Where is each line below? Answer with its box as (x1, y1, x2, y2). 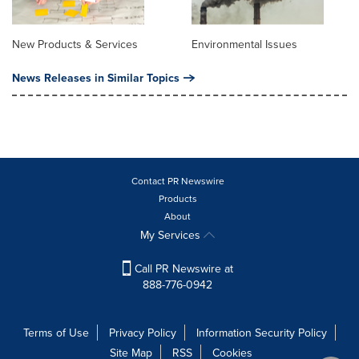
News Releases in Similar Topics (12, 69, 179, 86)
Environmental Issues (192, 35, 297, 52)
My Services (140, 226, 204, 243)
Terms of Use (23, 324, 89, 341)
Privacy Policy (109, 324, 176, 341)
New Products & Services (12, 35, 138, 52)
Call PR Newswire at (131, 260, 233, 276)
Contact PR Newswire (131, 173, 224, 188)
